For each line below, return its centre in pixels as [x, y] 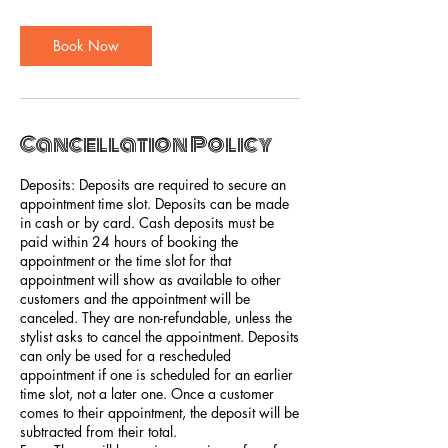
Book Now [86, 45]
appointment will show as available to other [150, 279]
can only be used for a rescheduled [125, 355]
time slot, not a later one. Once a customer [147, 393]
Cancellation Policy [146, 144]
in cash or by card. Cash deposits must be [147, 222]
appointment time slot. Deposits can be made [154, 203]
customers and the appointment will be [135, 298]
